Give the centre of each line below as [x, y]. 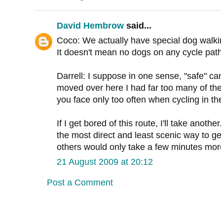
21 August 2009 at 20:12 [105, 162]
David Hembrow [90, 26]
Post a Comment [80, 183]
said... [138, 26]
